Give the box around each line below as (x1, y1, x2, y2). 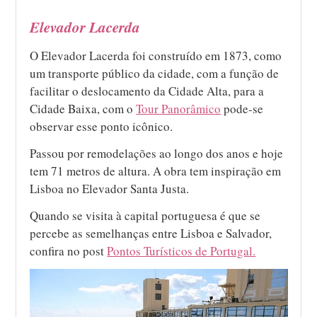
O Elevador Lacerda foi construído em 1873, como (30, 47, 282, 64)
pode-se (221, 100, 264, 117)
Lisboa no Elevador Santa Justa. (30, 180, 190, 197)
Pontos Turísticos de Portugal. (107, 242, 256, 259)
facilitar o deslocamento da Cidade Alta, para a (30, 82, 265, 99)
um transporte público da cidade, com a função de (30, 64, 279, 81)
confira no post (30, 242, 108, 259)
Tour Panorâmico (136, 100, 221, 117)
